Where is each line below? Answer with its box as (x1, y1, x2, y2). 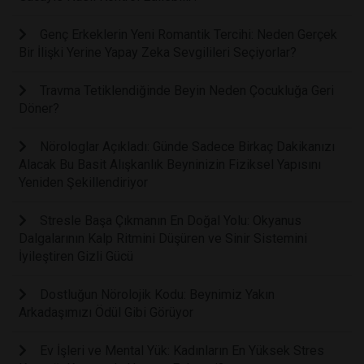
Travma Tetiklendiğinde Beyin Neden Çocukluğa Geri (40, 83, 334, 99)
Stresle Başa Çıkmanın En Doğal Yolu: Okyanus (40, 213, 301, 229)
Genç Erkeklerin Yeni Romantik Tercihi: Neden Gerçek (40, 27, 337, 43)
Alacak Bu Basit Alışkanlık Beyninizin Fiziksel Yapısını (19, 157, 321, 173)
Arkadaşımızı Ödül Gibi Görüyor (19, 305, 193, 321)
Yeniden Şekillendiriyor (19, 175, 148, 191)
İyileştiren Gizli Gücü (19, 249, 133, 265)
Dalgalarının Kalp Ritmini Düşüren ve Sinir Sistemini (19, 231, 307, 247)
